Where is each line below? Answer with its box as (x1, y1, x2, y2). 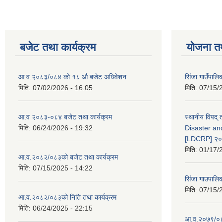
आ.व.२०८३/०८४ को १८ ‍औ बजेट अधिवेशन (18, 73, 126, 81)
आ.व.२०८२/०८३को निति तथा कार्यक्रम (18, 193, 116, 201)
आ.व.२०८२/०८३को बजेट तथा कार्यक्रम (18, 153, 118, 161)
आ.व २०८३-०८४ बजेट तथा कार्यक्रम (18, 113, 112, 121)
